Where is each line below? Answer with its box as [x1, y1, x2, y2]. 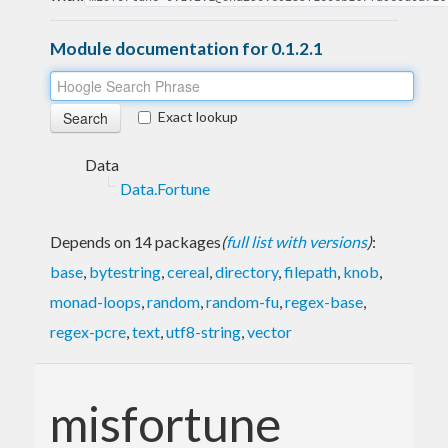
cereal [167, 261, 209, 281]
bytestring [89, 261, 161, 281]
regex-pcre [50, 321, 126, 341]
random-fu [206, 291, 279, 311]
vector [247, 321, 292, 341]
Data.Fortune [120, 178, 210, 198]
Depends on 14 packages [50, 231, 221, 251]
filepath [284, 261, 337, 281]
